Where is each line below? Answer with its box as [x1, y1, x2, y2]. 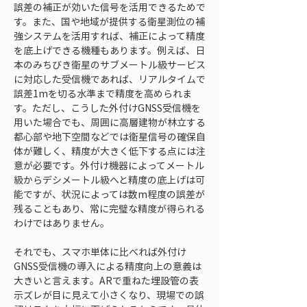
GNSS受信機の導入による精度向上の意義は [14, 259, 201, 273]
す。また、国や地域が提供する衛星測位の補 [14, 14, 205, 28]
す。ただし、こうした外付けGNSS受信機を [14, 101, 201, 114]
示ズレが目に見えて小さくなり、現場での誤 [14, 288, 204, 302]
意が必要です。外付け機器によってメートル [14, 158, 204, 172]
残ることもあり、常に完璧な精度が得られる [14, 201, 205, 215]
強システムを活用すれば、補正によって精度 [14, 29, 205, 42]
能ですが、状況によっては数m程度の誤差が [14, 187, 205, 201]
